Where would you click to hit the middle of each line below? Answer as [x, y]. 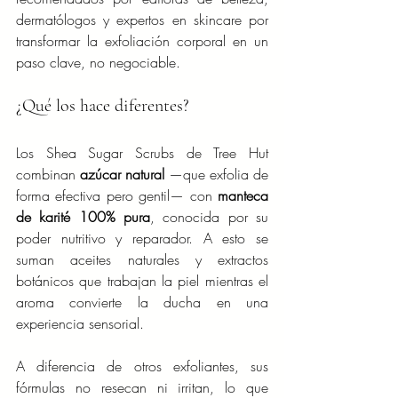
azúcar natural [122, 175]
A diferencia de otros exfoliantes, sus [142, 366]
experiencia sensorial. [80, 324]
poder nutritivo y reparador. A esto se [142, 239]
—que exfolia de [216, 175]
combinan [48, 175]
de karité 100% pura [83, 217]
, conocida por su [209, 217]
